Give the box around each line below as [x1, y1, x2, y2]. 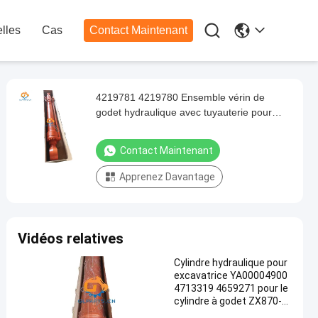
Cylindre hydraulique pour [174, 257, 287, 268]
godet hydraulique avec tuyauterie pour [96, 106, 272, 118]
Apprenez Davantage [119, 171, 215, 182]
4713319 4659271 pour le [174, 283, 288, 294]
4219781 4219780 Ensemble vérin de [96, 92, 265, 103]
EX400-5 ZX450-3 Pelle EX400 [96, 121, 234, 133]
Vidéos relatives [18, 230, 124, 247]
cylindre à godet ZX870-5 [174, 295, 287, 307]
